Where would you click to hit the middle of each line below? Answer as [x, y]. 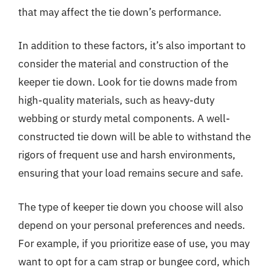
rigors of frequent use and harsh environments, [127, 155]
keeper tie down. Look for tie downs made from [128, 82]
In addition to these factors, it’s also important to [132, 46]
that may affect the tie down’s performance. [120, 12]
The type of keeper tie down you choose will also [131, 207]
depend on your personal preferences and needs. [132, 225]
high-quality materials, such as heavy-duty [116, 100]
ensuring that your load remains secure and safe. [131, 173]
